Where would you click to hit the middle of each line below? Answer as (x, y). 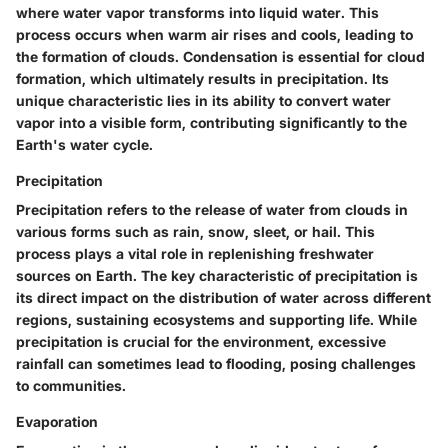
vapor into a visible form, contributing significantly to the (211, 122)
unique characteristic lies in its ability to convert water (203, 100)
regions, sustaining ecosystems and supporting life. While (216, 319)
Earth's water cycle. (84, 144)
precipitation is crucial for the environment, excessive (201, 341)
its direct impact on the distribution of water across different (223, 297)
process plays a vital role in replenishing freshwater (195, 253)
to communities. (71, 385)
